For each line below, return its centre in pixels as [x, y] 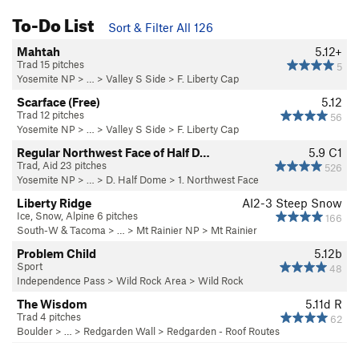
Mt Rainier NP [168, 230]
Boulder [35, 331]
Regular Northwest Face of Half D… [113, 153]
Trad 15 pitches [50, 65]
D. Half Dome [136, 180]
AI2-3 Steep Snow [292, 203]
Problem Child [56, 254]
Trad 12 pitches [50, 115]
